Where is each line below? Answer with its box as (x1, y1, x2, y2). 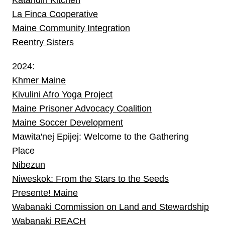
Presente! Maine (12, 187, 78, 198)
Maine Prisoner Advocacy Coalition (12, 103, 152, 114)
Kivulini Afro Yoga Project (12, 89, 113, 99)
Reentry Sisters (12, 37, 74, 47)
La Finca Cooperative (12, 9, 98, 19)
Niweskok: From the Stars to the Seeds (12, 173, 169, 184)
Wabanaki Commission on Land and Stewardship (12, 201, 209, 212)
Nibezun (12, 159, 45, 170)
